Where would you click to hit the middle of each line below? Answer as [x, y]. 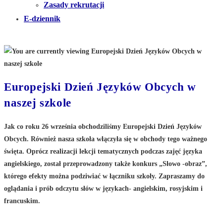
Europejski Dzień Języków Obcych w [100, 87]
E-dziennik [42, 19]
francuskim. [22, 201]
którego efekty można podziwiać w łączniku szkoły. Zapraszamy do [104, 176]
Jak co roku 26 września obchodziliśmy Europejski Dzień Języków [103, 127]
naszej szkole [38, 103]
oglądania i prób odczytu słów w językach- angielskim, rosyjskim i [103, 189]
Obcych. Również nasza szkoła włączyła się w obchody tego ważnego [106, 139]
